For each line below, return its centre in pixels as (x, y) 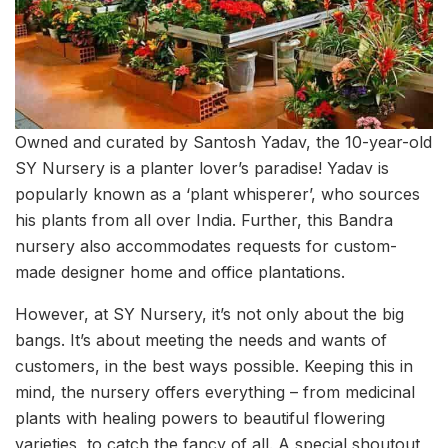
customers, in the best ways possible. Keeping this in (214, 365)
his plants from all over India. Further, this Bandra (204, 219)
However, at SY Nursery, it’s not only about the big (209, 313)
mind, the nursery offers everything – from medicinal (215, 391)
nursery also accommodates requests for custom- (206, 245)
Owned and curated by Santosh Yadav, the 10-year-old (223, 141)
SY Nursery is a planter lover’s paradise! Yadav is (202, 167)
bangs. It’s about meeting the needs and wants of (201, 339)
